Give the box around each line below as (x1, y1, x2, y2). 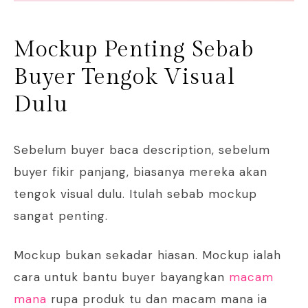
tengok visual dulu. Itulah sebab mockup (14, 186, 257, 202)
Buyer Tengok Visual (14, 64, 235, 91)
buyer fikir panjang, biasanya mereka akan (14, 164, 267, 180)
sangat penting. (14, 208, 108, 224)
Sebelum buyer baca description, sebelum (14, 142, 270, 158)
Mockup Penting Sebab (14, 36, 254, 63)
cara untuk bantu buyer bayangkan (14, 269, 229, 285)
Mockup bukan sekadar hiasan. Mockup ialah (14, 247, 281, 263)
